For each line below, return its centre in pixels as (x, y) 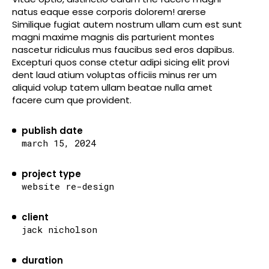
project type (51, 174)
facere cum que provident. (72, 100)
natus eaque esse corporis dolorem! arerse (109, 12)
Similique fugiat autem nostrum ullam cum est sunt (127, 24)
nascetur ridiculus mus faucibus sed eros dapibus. (123, 50)
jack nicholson (59, 229)
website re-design (68, 186)
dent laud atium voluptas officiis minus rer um (114, 75)
